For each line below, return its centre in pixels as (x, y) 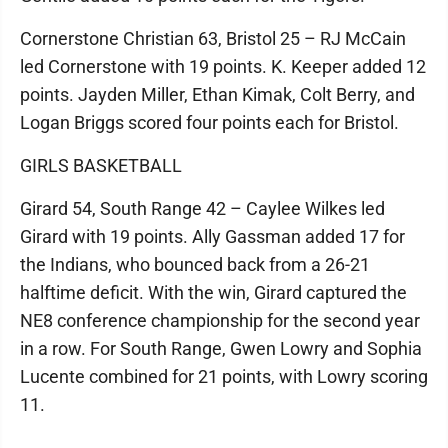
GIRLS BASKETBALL (101, 165)
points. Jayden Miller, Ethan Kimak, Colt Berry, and (217, 94)
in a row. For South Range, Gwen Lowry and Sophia (221, 348)
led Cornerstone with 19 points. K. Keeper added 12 (223, 66)
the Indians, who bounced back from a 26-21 (195, 264)
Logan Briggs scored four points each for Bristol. (209, 122)
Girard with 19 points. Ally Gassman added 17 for (212, 236)
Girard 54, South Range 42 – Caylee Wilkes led (202, 208)
